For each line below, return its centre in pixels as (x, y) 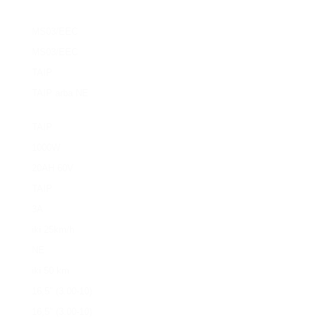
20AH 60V (53, 168)
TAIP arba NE (60, 93)
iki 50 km (51, 270)
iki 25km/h (53, 229)
